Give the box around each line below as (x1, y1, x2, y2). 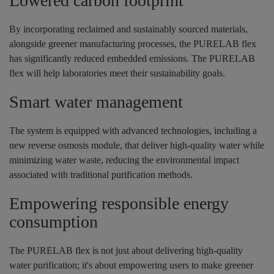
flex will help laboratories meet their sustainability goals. (9, 68, 225, 79)
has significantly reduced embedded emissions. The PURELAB (9, 53, 255, 64)
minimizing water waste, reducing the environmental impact (9, 155, 239, 166)
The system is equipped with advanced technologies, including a (9, 125, 257, 136)
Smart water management (9, 92, 183, 112)
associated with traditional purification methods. (9, 169, 193, 180)
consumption (9, 212, 98, 232)
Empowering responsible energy (9, 194, 229, 213)
